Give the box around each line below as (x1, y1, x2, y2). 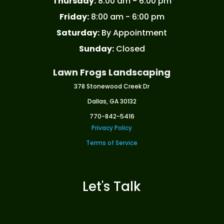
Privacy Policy (91, 123, 132, 132)
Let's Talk (82, 177, 141, 196)
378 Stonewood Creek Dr (74, 82, 150, 91)
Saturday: (56, 27, 100, 39)
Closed (113, 43, 145, 55)
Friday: (59, 11, 89, 23)
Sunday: (78, 43, 114, 55)
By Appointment (99, 27, 167, 39)
